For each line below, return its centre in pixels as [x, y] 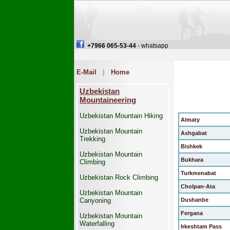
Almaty [189, 120]
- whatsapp [152, 46]
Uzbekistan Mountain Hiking [121, 116]
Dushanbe [194, 200]
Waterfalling [97, 224]
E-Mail [87, 72]
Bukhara [191, 160]
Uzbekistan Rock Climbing [119, 177]
